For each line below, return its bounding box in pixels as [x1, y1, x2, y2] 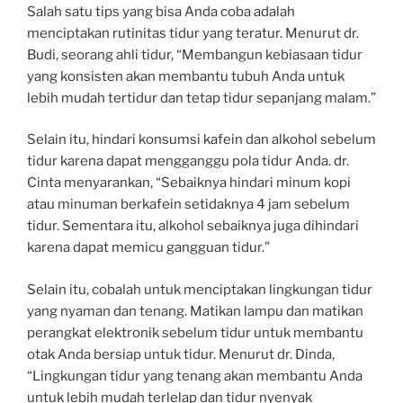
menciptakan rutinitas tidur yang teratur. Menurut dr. [27, 24, 359, 41]
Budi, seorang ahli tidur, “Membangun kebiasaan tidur [27, 46, 363, 63]
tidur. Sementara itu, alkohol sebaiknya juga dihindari [27, 218, 359, 234]
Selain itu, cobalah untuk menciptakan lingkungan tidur [27, 281, 372, 298]
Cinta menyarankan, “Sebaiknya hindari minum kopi [27, 175, 351, 191]
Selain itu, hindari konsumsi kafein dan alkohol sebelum [27, 131, 376, 148]
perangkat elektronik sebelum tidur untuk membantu [27, 324, 363, 341]
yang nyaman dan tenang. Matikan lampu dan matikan [27, 302, 363, 319]
